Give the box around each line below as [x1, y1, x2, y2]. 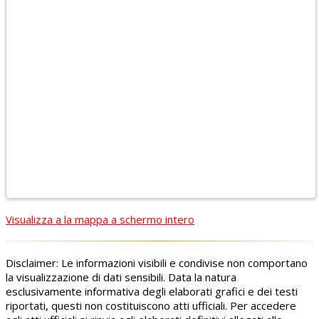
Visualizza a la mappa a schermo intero [6, 212, 194, 227]
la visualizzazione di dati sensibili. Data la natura [6, 270, 236, 285]
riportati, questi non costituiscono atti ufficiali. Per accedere [6, 298, 296, 313]
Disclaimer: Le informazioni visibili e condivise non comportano [6, 256, 308, 271]
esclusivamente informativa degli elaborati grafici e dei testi [6, 284, 298, 299]
